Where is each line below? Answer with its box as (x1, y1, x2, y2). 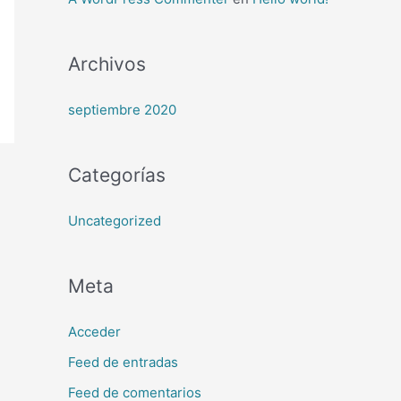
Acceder (68, 323, 121, 341)
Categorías (68, 164, 166, 187)
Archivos (68, 53, 146, 76)
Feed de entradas (68, 354, 178, 371)
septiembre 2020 (68, 101, 176, 119)
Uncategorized (68, 212, 161, 230)
